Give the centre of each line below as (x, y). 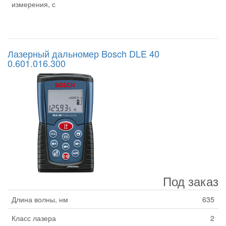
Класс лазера (34, 218)
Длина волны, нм (40, 200)
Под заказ (191, 181)
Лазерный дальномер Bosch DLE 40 (83, 54)
